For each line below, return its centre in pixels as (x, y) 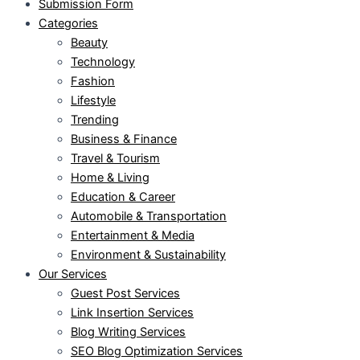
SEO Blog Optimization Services (157, 351)
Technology (103, 61)
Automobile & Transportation (149, 216)
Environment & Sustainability (148, 254)
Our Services (73, 274)
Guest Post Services (125, 293)
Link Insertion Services (132, 312)
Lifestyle (93, 100)
